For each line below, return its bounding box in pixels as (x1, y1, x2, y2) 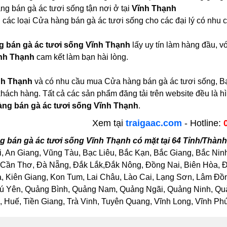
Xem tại (92, 118, 126, 128)
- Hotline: (182, 118, 224, 128)
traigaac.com (126, 118, 182, 128)
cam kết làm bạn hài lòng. (34, 52, 128, 61)
